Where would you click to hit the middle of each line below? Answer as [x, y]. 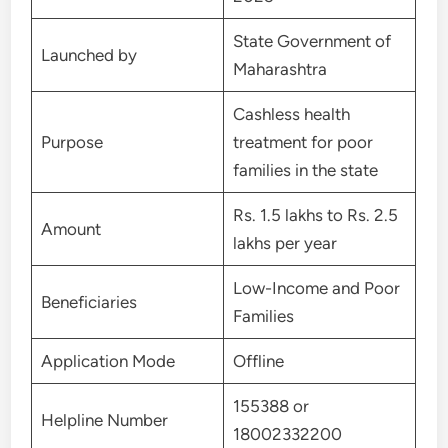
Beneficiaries [90, 301]
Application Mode [107, 360]
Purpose [71, 141]
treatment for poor [302, 141]
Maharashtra [281, 68]
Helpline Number [104, 419]
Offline [258, 360]
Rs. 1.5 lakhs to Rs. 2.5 [315, 214]
